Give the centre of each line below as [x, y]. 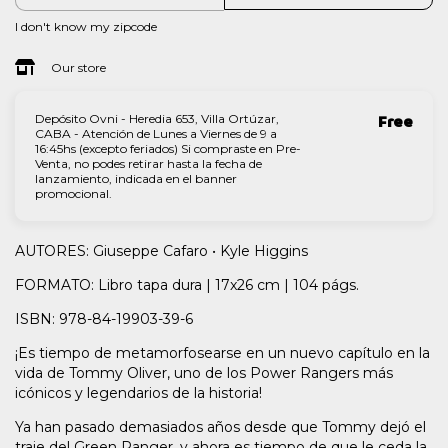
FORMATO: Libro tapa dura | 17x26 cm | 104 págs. [187, 284]
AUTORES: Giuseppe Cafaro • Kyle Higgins [161, 250]
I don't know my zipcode [86, 27]
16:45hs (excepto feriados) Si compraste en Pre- [168, 148]
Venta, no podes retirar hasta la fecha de [148, 163]
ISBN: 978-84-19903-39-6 [104, 318]
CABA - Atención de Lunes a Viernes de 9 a [156, 133]
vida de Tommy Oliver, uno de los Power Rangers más [204, 372]
